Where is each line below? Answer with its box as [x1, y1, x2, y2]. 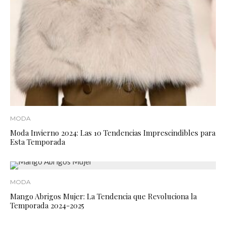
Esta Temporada [10, 137, 65, 147]
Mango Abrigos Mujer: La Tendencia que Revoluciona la [10, 191, 197, 202]
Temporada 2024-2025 [10, 200, 84, 211]
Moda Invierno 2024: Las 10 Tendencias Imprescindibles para [10, 128, 215, 138]
